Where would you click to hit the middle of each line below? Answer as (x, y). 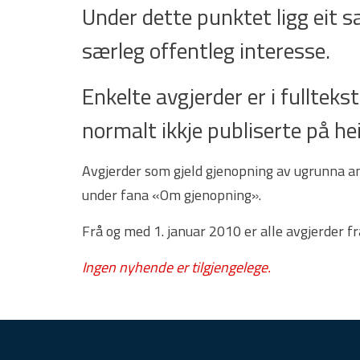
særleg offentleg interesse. (206, 50)
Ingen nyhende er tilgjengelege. (176, 267)
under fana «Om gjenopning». (172, 195)
